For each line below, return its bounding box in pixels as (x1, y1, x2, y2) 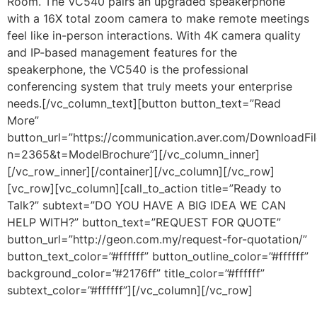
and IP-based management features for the (7, 45, 237, 59)
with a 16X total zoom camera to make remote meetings (7, 11, 309, 25)
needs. (7, 96, 42, 110)
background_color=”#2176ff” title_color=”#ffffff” (7, 266, 265, 280)
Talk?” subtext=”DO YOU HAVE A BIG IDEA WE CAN (7, 198, 286, 212)
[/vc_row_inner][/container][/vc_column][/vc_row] (7, 164, 275, 178)
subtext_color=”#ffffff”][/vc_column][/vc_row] (7, 283, 253, 297)
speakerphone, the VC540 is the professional (7, 62, 248, 76)
